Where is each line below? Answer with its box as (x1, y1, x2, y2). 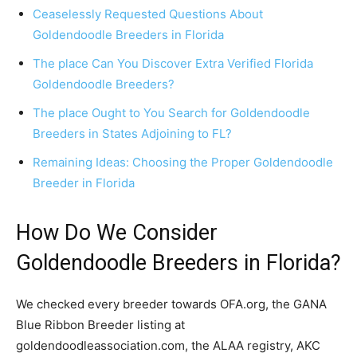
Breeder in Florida (33, 175, 135, 191)
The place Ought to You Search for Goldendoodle (33, 105, 310, 121)
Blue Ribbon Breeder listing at (16, 317, 185, 333)
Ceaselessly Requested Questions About (33, 6, 263, 22)
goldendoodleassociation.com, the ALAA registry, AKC (16, 338, 320, 354)
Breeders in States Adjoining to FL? (33, 126, 232, 142)
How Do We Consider (16, 220, 218, 246)
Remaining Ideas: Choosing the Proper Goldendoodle (33, 155, 333, 171)
